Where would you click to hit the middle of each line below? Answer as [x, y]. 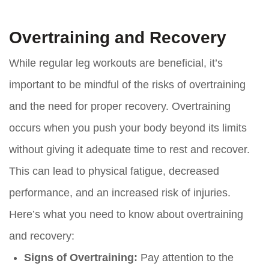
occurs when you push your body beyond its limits [128, 128]
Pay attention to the [186, 258]
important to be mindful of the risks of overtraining [127, 85]
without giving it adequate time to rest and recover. [129, 150]
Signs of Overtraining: [81, 258]
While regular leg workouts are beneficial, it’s [116, 63]
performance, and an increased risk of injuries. [120, 193]
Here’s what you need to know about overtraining [126, 215]
